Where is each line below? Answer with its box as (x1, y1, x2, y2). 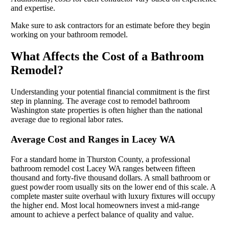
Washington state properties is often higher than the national (10, 106, 202, 115)
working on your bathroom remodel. (10, 30, 128, 39)
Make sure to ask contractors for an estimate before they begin (10, 21, 210, 30)
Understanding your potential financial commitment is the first (10, 87, 210, 97)
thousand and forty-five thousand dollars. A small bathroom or (10, 173, 210, 182)
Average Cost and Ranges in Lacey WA (10, 133, 175, 145)
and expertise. (10, 4, 55, 13)
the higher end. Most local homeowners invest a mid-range (10, 200, 199, 210)
